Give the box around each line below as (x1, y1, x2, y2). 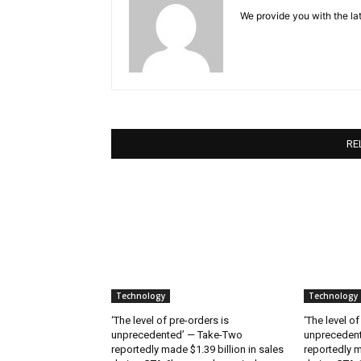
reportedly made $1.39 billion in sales (111, 342, 284, 355)
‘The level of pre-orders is (111, 313, 229, 326)
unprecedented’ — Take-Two (111, 328, 243, 341)
